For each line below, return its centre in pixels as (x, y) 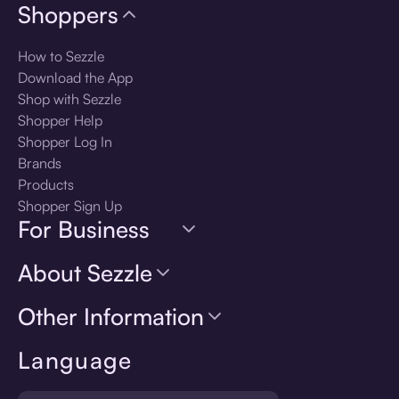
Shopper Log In (65, 141)
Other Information (111, 316)
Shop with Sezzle (69, 98)
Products (46, 184)
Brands (40, 163)
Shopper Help (60, 120)
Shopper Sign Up (70, 205)
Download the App (75, 77)
